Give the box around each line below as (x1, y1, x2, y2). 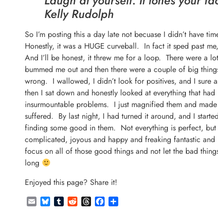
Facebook (105, 195, 137, 207)
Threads (91, 195, 116, 207)
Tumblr (64, 195, 86, 207)
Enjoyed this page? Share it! (25, 176, 118, 188)
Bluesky (50, 195, 74, 207)
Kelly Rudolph (44, 5, 114, 22)
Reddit (77, 195, 99, 207)
